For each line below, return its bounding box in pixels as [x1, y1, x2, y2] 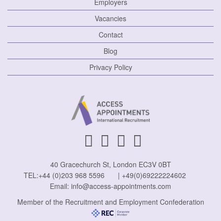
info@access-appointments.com [71, 181, 171, 191]
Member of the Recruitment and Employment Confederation [17, 197, 204, 207]
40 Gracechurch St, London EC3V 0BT [50, 159, 171, 170]
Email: [50, 181, 71, 191]
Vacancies [95, 13, 126, 23]
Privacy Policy [89, 62, 132, 72]
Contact [98, 30, 123, 39]
